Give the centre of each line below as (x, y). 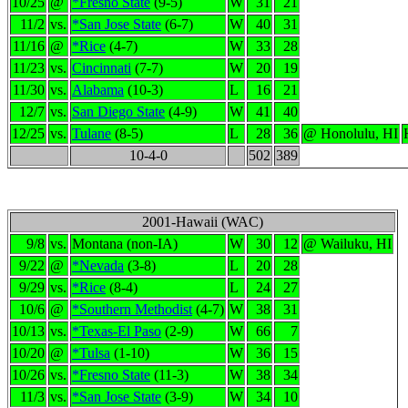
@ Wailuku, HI (347, 244)
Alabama (98, 90)
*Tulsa (91, 353)
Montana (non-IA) (125, 244)
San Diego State (118, 112)
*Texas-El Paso (117, 331)
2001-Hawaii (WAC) (203, 222)
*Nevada (98, 265)
